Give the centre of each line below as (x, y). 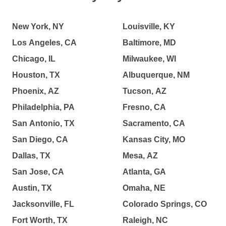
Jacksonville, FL (43, 204)
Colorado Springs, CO (164, 204)
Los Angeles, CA (44, 43)
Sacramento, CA (154, 123)
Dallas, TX (31, 156)
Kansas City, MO (154, 139)
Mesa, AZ (140, 156)
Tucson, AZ (144, 91)
